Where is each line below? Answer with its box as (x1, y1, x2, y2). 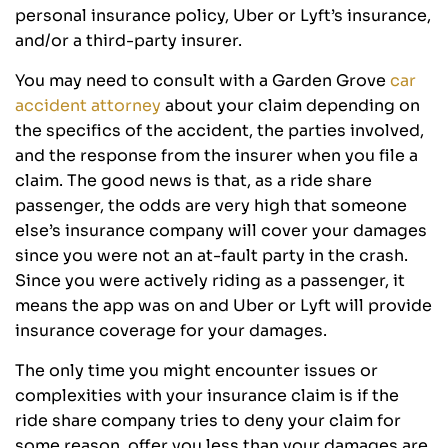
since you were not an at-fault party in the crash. (15, 245, 408, 267)
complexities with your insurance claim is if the (15, 385, 399, 407)
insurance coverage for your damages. (15, 320, 327, 342)
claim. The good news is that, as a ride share (15, 170, 372, 192)
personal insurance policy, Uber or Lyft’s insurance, (15, 5, 431, 27)
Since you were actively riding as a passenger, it (15, 270, 405, 292)
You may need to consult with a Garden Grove (15, 70, 390, 92)
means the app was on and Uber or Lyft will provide (15, 295, 432, 317)
